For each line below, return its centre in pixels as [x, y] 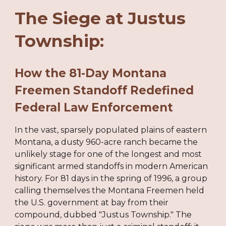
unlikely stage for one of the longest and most [108, 154]
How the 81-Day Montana [91, 73]
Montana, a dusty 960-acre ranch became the [106, 142]
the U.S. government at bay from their [92, 203]
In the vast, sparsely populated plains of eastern [111, 130]
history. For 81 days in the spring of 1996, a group [111, 178]
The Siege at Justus [100, 18]
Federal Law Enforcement [94, 107]
